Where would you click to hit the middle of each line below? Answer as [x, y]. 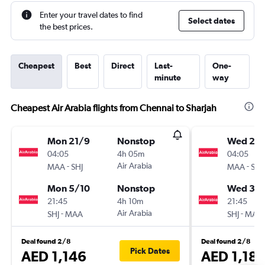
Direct [123, 66]
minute [168, 77]
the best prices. [66, 27]
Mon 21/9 [69, 141]
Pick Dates [150, 251]
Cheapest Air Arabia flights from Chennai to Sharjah [114, 108]
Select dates [211, 21]
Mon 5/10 [69, 188]
